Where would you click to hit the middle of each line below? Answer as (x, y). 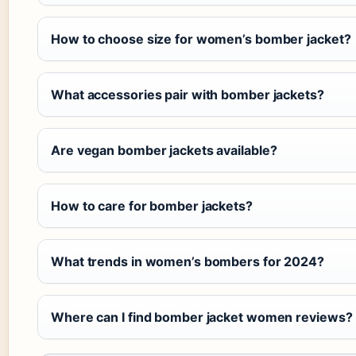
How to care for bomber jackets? (152, 205)
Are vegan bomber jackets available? (164, 150)
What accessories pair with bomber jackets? (188, 94)
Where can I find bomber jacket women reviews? (202, 317)
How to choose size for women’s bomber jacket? (201, 39)
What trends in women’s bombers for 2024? (188, 261)
